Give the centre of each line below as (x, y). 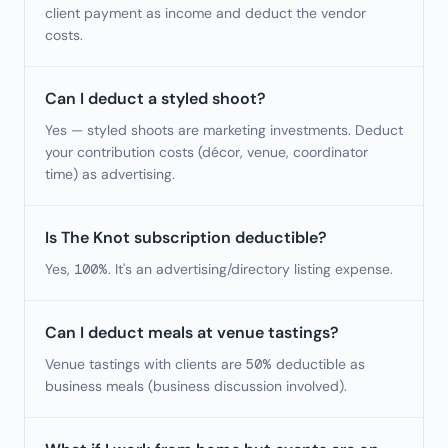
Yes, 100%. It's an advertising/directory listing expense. (219, 269)
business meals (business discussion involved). (196, 386)
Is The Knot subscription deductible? (186, 237)
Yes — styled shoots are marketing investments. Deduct (224, 130)
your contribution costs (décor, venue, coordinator (206, 152)
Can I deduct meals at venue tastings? (192, 332)
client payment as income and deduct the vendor (205, 13)
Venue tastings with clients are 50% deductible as (205, 364)
